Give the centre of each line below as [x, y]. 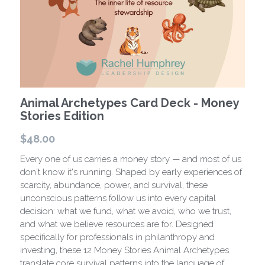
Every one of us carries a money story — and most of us [131, 159]
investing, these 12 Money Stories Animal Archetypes [125, 250]
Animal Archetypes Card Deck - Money [130, 103]
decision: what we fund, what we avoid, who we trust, [126, 211]
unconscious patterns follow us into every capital [118, 198]
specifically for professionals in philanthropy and [117, 237]
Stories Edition [62, 116]
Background [58, 52]
